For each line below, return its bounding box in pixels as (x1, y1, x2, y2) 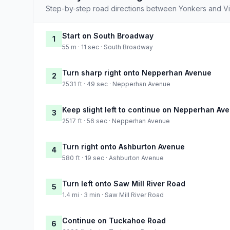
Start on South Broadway (62, 31, 154, 40)
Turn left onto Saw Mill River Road (62, 179, 185, 188)
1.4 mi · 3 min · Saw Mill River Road (62, 190, 164, 199)
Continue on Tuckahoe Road (62, 216, 166, 225)
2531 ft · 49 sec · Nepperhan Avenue (62, 80, 170, 88)
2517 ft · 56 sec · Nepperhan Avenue (62, 117, 170, 125)
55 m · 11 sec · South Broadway (62, 43, 153, 51)
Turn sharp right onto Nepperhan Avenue (62, 68, 212, 77)
